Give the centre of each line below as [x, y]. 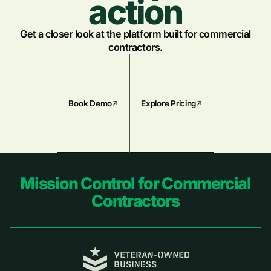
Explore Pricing [169, 103]
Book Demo [90, 103]
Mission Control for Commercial [135, 184]
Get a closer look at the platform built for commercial [135, 34]
